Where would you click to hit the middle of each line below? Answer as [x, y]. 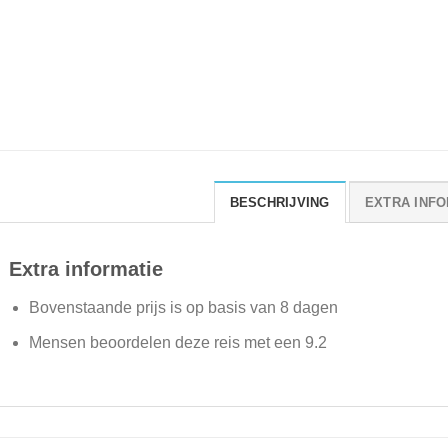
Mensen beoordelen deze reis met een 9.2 [178, 342]
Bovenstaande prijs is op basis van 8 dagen [184, 308]
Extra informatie [85, 269]
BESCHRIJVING [279, 203]
